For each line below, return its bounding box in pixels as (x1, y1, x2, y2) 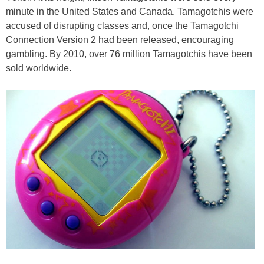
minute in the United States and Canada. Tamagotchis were (6, 6, 253, 16)
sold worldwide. (6, 62, 71, 73)
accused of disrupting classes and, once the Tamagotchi (6, 20, 239, 31)
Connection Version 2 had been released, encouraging (6, 34, 234, 45)
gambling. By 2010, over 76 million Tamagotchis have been (6, 48, 252, 59)
